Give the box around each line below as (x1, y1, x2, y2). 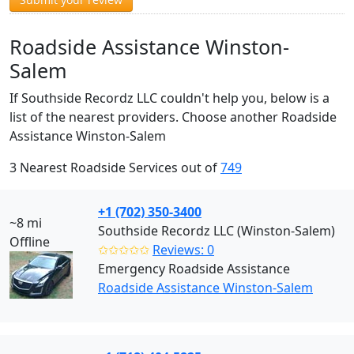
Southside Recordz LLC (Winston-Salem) (98, 222, 335, 239)
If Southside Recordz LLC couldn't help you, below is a (9, 89, 330, 107)
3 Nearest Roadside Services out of (9, 159, 220, 176)
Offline (9, 233, 50, 250)
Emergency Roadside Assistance (98, 260, 290, 277)
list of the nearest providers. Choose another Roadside (9, 108, 337, 126)
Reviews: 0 (153, 241, 214, 258)
